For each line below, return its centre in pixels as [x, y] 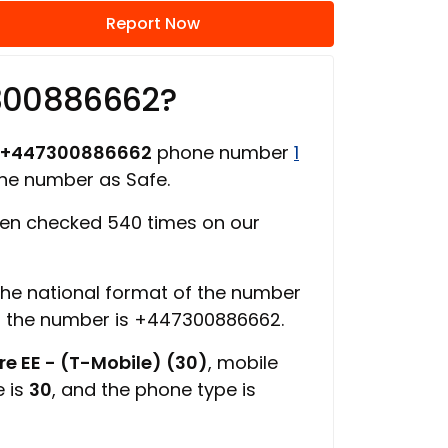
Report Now [152, 23]
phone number [223, 152]
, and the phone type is [154, 389]
